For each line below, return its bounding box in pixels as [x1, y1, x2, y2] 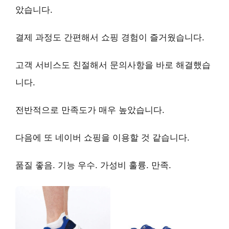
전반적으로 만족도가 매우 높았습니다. [15, 104, 165, 115]
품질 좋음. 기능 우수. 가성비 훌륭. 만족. [15, 159, 171, 170]
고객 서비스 [15, 59, 61, 70]
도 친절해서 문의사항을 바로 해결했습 [61, 59, 211, 70]
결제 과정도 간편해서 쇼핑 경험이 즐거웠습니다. [15, 32, 204, 42]
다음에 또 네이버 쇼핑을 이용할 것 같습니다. [15, 132, 190, 143]
